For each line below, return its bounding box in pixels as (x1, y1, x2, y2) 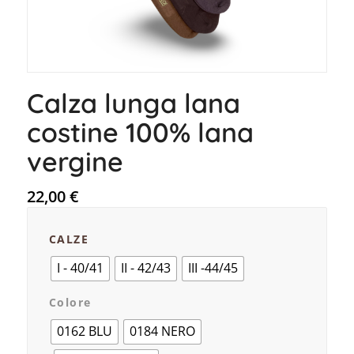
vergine (26, 144, 123, 179)
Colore (48, 294, 92, 310)
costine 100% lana (26, 115, 254, 149)
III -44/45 (187, 259, 238, 277)
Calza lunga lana (26, 85, 240, 120)
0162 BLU (56, 322, 112, 341)
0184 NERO (129, 322, 195, 341)
